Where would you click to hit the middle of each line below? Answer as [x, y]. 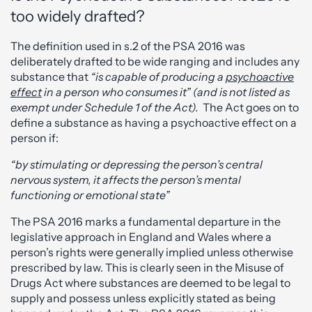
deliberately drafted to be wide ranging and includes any [155, 61]
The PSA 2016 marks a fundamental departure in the [146, 221]
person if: [34, 138]
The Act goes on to [251, 107]
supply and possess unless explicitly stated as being [143, 298]
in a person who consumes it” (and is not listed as [166, 92]
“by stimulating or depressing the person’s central [136, 164]
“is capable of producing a [158, 77]
